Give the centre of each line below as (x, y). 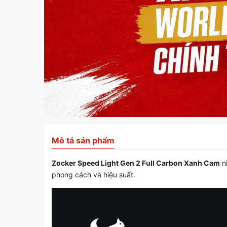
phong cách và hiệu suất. (93, 175)
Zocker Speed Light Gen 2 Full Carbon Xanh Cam (136, 163)
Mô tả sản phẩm (83, 141)
